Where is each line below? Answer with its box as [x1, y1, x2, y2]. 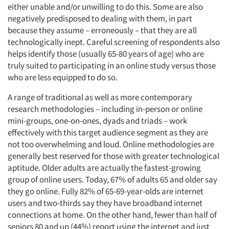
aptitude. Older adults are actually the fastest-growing [8, 162, 201, 173]
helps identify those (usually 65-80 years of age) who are [8, 48, 204, 59]
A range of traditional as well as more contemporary [8, 91, 192, 103]
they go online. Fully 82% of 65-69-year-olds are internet [8, 186, 203, 197]
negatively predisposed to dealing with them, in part [8, 13, 192, 24]
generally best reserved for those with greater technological [8, 150, 219, 162]
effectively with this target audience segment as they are [8, 127, 208, 138]
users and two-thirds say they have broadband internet [8, 197, 202, 209]
